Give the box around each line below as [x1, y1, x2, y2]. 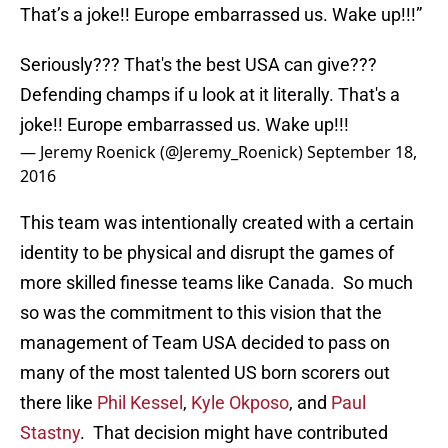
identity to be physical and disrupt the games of [20, 242, 394, 264]
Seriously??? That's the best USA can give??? [20, 54, 377, 76]
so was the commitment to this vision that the [20, 302, 382, 324]
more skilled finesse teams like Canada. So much [20, 272, 413, 294]
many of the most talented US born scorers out [20, 362, 390, 384]
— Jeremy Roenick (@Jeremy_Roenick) [20, 141, 307, 164]
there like [20, 392, 97, 414]
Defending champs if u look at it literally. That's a [20, 84, 400, 106]
